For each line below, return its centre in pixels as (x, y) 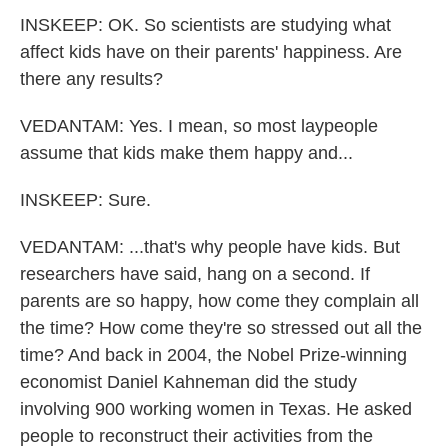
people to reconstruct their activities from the (196, 436)
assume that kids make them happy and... (186, 153)
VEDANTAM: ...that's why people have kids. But (210, 247)
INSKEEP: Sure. (85, 200)
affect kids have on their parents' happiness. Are (211, 52)
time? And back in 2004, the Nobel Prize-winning (213, 355)
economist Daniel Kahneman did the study (188, 382)
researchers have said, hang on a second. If (195, 274)
